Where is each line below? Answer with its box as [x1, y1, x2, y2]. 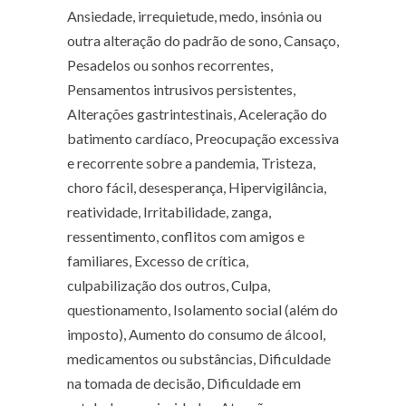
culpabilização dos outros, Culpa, [67, 276, 270, 295]
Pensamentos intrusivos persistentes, [67, 81, 295, 99]
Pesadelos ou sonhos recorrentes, [67, 56, 273, 74]
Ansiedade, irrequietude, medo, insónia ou [67, 7, 322, 25]
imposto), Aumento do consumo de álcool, [67, 325, 325, 343]
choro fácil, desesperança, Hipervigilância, [67, 179, 326, 197]
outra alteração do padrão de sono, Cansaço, [67, 32, 339, 50]
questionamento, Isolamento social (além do [67, 301, 338, 319]
